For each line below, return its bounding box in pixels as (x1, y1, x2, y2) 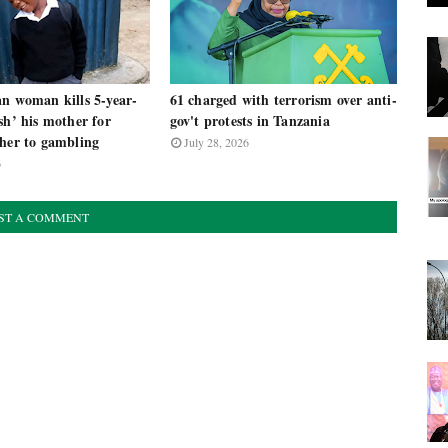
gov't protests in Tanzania (169, 110, 330, 131)
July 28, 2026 (183, 134, 249, 150)
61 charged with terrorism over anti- (169, 89, 397, 110)
